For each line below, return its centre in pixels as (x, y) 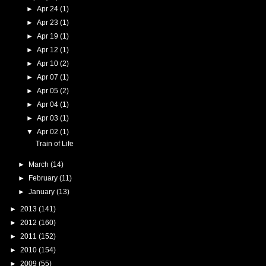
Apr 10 (49, 63)
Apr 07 (49, 77)
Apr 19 (49, 36)
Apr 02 (49, 132)
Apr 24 (49, 9)
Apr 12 (49, 50)
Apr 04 (49, 104)
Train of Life (54, 143)
